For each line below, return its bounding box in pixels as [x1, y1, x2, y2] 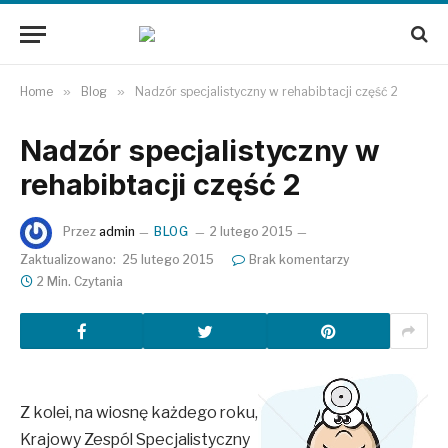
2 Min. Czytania [37, 274, 123, 289]
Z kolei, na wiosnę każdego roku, [20, 402, 258, 422]
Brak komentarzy [249, 252, 349, 267]
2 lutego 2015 [210, 224, 294, 240]
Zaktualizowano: [20, 252, 116, 267]
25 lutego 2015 [123, 252, 214, 267]
